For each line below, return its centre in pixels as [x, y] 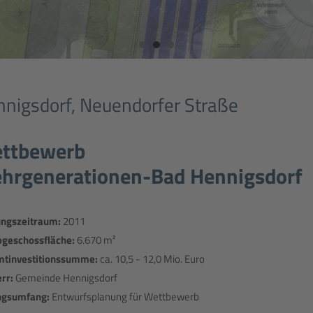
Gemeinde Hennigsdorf [66, 277]
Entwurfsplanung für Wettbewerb [125, 296]
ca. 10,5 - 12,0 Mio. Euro [152, 259]
